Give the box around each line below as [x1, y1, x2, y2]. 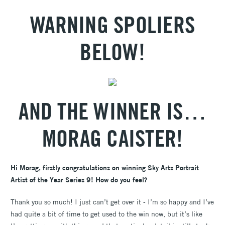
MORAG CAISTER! [42, 124, 183, 152]
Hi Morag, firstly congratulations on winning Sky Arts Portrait [11, 163, 199, 172]
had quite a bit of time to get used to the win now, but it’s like [11, 209, 202, 218]
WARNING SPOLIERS [30, 10, 195, 39]
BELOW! [80, 37, 145, 66]
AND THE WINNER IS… [19, 96, 206, 125]
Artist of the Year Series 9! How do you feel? [11, 175, 147, 184]
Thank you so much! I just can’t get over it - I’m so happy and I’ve [11, 197, 214, 206]
